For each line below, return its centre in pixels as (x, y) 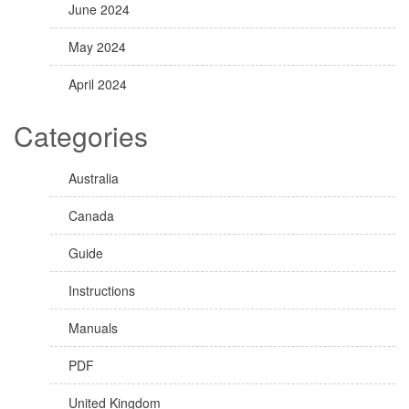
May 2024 (97, 47)
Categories (81, 136)
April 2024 (98, 84)
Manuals (93, 328)
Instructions (102, 290)
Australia (94, 178)
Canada (91, 215)
